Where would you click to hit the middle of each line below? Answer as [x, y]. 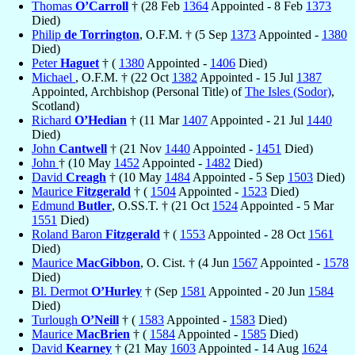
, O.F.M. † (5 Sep [185, 34]
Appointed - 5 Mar [286, 205]
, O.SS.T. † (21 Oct [162, 205]
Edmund [55, 205]
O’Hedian [101, 120]
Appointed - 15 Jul [247, 77]
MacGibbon [108, 262]
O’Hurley [116, 291]
